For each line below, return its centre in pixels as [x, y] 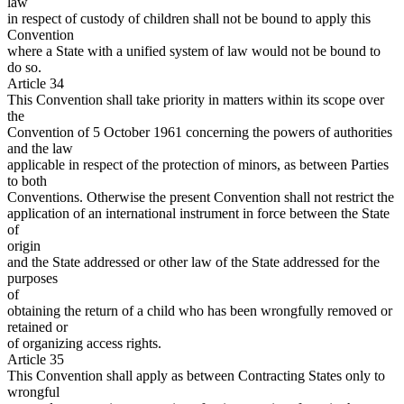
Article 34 [36, 84]
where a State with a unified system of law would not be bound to [194, 51]
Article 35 [36, 360]
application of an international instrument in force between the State [198, 214]
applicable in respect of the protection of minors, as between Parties [198, 165]
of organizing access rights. [84, 344]
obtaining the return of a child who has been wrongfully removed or [200, 311]
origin [24, 246]
